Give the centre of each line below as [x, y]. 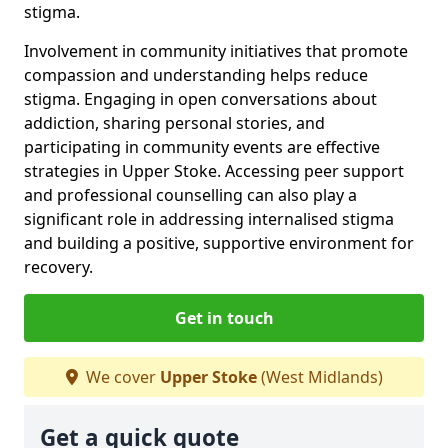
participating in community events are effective [202, 146]
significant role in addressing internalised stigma [209, 218]
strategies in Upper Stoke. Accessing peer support [214, 170]
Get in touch [224, 317]
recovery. [58, 266]
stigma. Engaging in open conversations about [200, 98]
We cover [120, 376]
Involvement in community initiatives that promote [216, 50]
